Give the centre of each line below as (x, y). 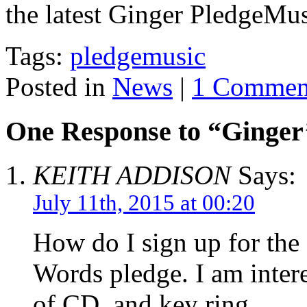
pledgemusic (138, 56)
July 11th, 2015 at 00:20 (144, 203)
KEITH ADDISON (132, 175)
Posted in (59, 86)
